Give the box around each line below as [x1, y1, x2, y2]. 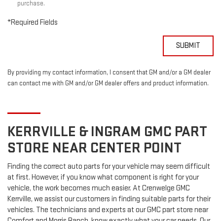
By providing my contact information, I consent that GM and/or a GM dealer [7, 69, 211, 77]
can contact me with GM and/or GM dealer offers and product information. [7, 79, 209, 88]
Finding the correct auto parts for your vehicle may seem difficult [7, 162, 210, 172]
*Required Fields [7, 18, 58, 28]
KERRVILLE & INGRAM [7, 123, 144, 141]
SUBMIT [176, 41, 200, 51]
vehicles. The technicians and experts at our [7, 205, 147, 215]
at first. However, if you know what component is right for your [7, 173, 199, 183]
